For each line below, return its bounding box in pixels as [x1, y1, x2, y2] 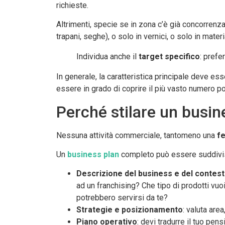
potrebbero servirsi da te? [76, 193, 168, 203]
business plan [65, 150, 119, 159]
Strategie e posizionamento [76, 205, 183, 215]
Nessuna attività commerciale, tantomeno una [56, 130, 217, 140]
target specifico [139, 52, 200, 62]
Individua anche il [76, 52, 139, 62]
